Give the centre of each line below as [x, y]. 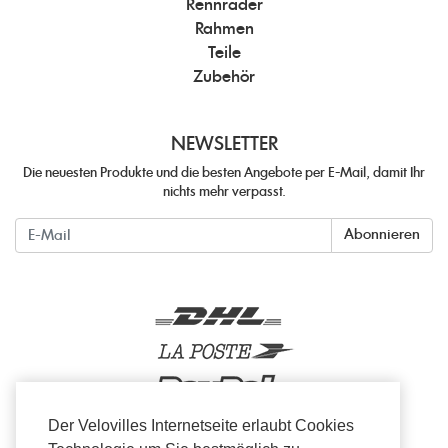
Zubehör [224, 77]
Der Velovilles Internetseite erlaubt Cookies [201, 426]
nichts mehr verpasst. [224, 192]
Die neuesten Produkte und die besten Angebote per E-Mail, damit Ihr [224, 173]
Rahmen [224, 29]
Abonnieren [382, 235]
